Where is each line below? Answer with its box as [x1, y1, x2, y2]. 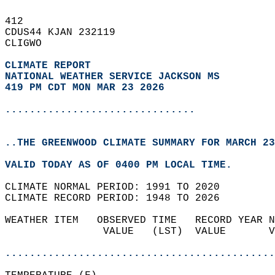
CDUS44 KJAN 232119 [5, 27, 128, 38]
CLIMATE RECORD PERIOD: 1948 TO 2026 [5, 193, 232, 204]
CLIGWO [5, 38, 54, 49]
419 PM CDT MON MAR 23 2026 [5, 82, 165, 93]
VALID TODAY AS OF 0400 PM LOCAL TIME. [5, 160, 244, 171]
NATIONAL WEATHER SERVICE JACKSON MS [5, 71, 220, 82]
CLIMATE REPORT [5, 60, 97, 71]
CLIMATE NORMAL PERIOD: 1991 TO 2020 [5, 182, 232, 193]
